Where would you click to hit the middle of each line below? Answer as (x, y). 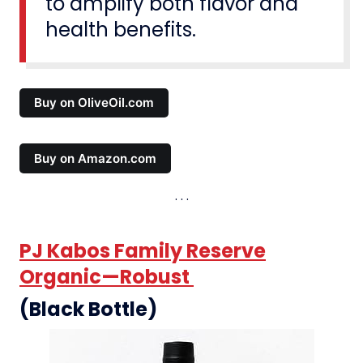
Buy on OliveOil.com (94, 103)
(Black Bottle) (88, 309)
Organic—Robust (107, 276)
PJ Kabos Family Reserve (143, 250)
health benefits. (121, 29)
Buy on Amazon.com (96, 158)
